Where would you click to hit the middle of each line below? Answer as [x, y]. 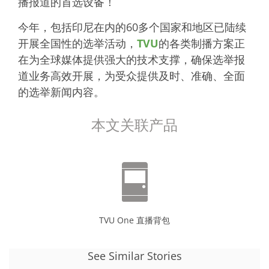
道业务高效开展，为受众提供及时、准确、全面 [131, 76]
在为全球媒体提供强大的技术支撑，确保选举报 [131, 60]
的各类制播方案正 [202, 44]
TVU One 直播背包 [134, 220]
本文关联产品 [134, 125]
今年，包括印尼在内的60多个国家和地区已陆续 [132, 27]
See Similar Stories [134, 256]
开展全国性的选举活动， [77, 44]
